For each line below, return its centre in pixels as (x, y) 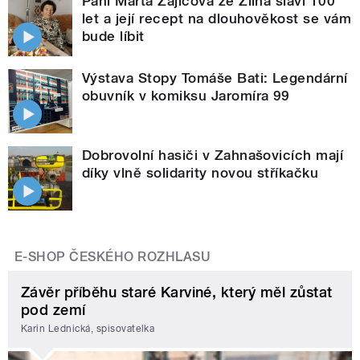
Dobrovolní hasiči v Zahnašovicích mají (213, 155)
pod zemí (53, 309)
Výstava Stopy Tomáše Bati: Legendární (215, 78)
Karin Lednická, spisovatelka (88, 329)
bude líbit (113, 36)
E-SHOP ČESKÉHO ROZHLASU (113, 256)
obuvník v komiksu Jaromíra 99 (186, 95)
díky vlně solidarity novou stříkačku (200, 172)
